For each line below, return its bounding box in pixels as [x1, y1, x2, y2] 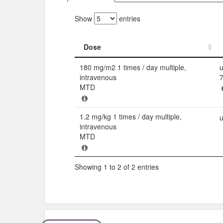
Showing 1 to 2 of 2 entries [75, 162, 159, 172]
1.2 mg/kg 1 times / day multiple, [80, 111, 182, 121]
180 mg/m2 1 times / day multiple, [80, 62, 186, 72]
